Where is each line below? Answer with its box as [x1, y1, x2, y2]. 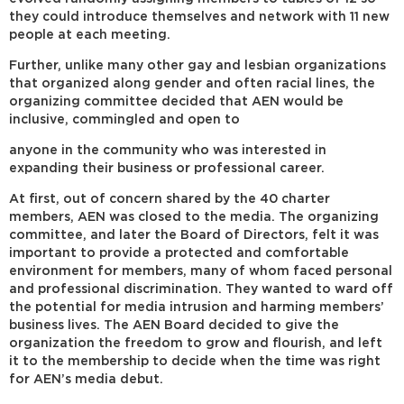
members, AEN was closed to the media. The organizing [9, 211, 379, 223]
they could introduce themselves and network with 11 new [9, 11, 390, 23]
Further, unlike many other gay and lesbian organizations [9, 60, 386, 71]
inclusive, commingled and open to [9, 114, 240, 125]
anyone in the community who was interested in [9, 144, 326, 156]
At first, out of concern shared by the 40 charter [9, 193, 330, 205]
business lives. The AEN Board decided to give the [9, 319, 339, 331]
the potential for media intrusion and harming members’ [9, 301, 384, 313]
